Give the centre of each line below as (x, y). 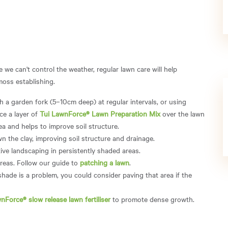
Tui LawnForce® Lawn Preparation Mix (100, 113)
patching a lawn (105, 162)
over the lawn (182, 113)
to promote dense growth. (152, 199)
